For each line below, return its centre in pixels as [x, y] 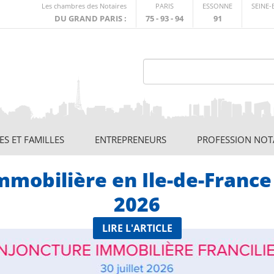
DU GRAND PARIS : [91, 18]
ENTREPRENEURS [131, 139]
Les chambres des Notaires [84, 6]
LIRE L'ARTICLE [137, 228]
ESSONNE [217, 6]
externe [151, 17]
